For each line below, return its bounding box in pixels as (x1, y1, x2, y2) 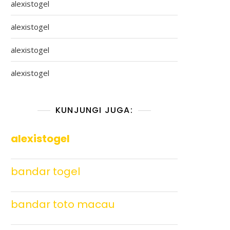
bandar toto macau (11, 197, 114, 212)
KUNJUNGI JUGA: (55, 104, 133, 116)
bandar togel (11, 164, 80, 179)
